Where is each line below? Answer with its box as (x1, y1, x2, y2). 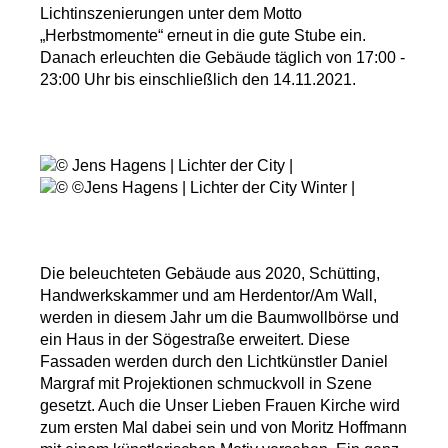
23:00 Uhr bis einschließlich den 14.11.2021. (40, 71, 356, 89)
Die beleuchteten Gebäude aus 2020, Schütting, (40, 265, 380, 283)
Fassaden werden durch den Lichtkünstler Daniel (40, 353, 388, 371)
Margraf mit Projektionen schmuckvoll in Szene (40, 375, 372, 393)
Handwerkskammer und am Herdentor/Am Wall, (40, 287, 377, 305)
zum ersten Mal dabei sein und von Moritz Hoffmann (40, 419, 407, 437)
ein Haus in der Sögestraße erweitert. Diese (40, 331, 350, 349)
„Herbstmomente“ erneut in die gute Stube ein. (40, 27, 366, 45)
